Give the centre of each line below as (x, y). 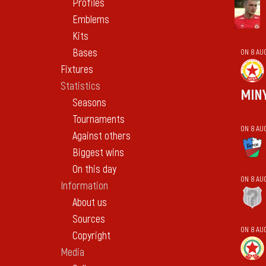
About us (90, 203)
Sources (89, 220)
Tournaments (99, 120)
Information (84, 186)
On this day (94, 170)
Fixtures (77, 70)
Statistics (80, 87)
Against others (102, 137)
